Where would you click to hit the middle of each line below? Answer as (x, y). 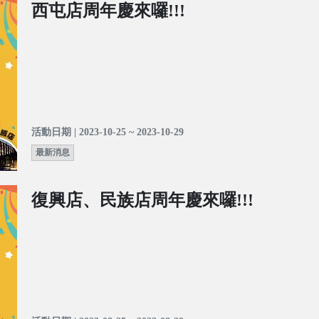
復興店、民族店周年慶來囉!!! (142, 200)
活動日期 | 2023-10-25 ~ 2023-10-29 (108, 132)
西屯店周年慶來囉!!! (108, 11)
